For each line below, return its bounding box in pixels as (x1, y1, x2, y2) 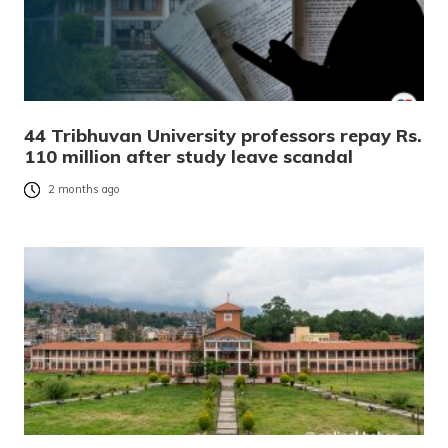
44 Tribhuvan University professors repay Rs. (24, 123, 422, 147)
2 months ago (48, 182, 120, 197)
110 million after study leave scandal (24, 144, 353, 168)
